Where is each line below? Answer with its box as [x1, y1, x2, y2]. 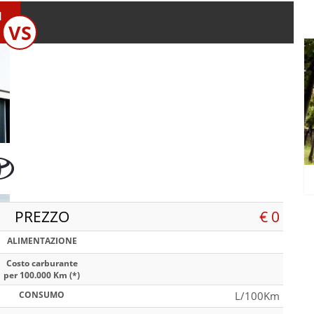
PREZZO [14, 206, 69, 226]
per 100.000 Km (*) [4, 268, 80, 281]
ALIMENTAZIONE [6, 234, 77, 247]
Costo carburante [6, 257, 78, 269]
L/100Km [235, 288, 280, 303]
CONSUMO [19, 288, 64, 301]
